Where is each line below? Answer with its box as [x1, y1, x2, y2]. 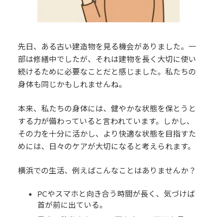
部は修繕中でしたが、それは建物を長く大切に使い [18, 54, 197, 64]
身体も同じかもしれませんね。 [18, 79, 127, 89]
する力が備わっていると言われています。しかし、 [18, 116, 195, 126]
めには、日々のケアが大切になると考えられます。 [18, 141, 196, 151]
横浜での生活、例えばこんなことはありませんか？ [18, 165, 197, 175]
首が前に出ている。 [37, 200, 108, 210]
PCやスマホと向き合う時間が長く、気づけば [37, 189, 195, 199]
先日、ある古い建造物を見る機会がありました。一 [18, 42, 197, 51]
